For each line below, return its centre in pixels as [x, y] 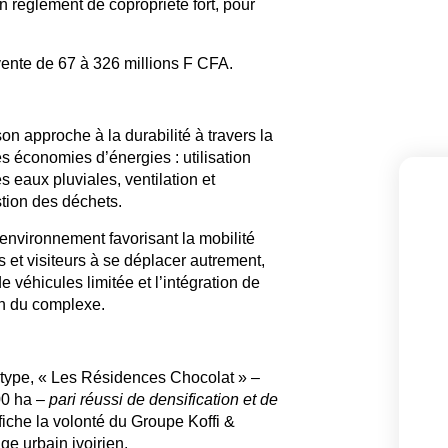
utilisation [216, 158]
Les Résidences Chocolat [142, 377]
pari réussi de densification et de [163, 399]
